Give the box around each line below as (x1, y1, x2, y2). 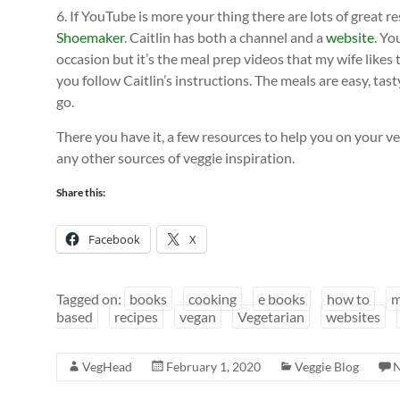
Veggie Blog (295, 358, 359, 374)
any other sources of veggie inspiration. (56, 148, 295, 166)
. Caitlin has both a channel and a (124, 28, 326, 46)
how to (327, 289, 370, 307)
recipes (114, 307, 158, 325)
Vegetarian (237, 307, 304, 325)
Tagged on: (56, 289, 124, 307)
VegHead (82, 358, 132, 374)
